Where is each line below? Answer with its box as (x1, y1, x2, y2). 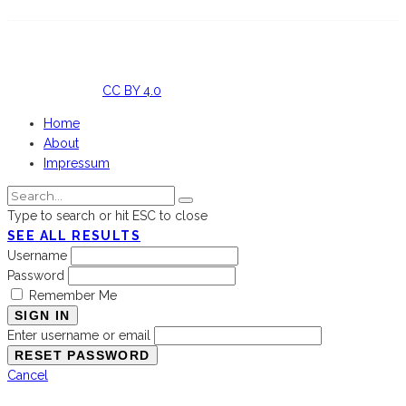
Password (7, 268, 68, 284)
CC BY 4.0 (102, 83, 161, 99)
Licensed (7, 83, 61, 99)
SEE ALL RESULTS (7, 228, 140, 244)
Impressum (43, 156, 110, 171)
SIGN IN (14, 308, 71, 324)
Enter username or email (7, 328, 154, 343)
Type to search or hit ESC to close (7, 208, 208, 224)
